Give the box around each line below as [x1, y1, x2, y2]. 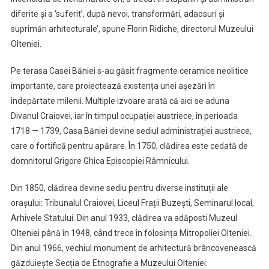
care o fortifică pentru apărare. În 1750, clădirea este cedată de [10, 141, 248, 151]
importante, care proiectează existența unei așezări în [10, 80, 215, 91]
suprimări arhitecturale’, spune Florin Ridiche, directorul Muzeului [10, 23, 253, 34]
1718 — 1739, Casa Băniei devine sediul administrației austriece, [10, 125, 252, 136]
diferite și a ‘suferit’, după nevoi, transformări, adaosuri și [10, 8, 225, 19]
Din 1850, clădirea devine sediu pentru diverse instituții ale [10, 183, 228, 193]
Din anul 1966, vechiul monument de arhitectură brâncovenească [10, 243, 256, 253]
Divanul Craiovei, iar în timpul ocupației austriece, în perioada [10, 110, 238, 121]
